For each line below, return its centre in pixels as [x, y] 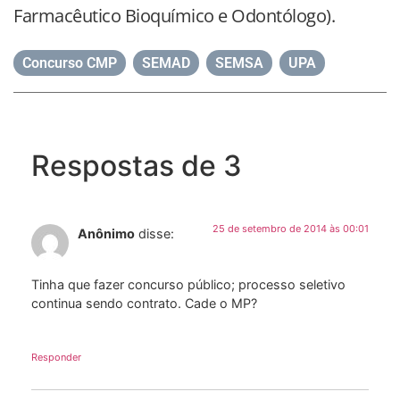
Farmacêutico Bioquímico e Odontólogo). [174, 16]
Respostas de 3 [137, 166]
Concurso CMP [70, 63]
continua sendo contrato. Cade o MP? [144, 303]
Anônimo [106, 234]
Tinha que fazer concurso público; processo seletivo [188, 284]
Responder [56, 358]
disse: [156, 234]
